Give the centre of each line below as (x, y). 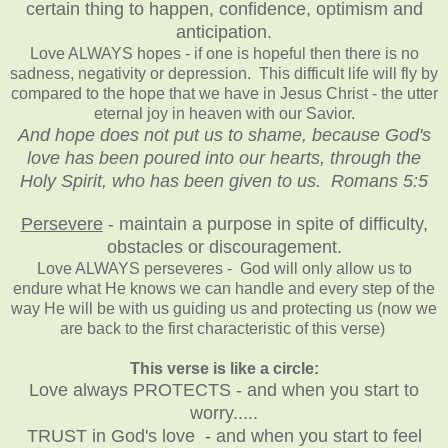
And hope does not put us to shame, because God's (224, 134)
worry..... (224, 412)
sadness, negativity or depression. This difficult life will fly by (224, 73)
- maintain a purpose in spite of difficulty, (265, 223)
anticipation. (224, 31)
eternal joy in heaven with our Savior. (224, 113)
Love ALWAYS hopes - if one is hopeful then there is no (224, 53)
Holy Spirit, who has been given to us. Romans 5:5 (224, 180)
